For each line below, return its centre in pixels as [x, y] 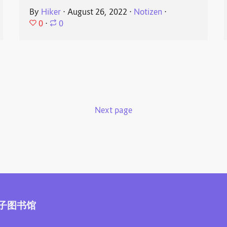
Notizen [148, 13]
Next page [113, 111]
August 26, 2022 [98, 13]
